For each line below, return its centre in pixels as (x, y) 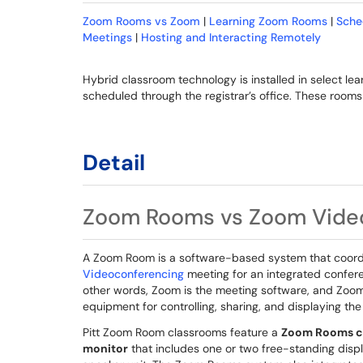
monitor (105, 348)
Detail (114, 162)
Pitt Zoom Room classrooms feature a (182, 332)
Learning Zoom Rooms (268, 21)
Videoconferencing (133, 274)
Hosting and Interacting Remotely (231, 37)
